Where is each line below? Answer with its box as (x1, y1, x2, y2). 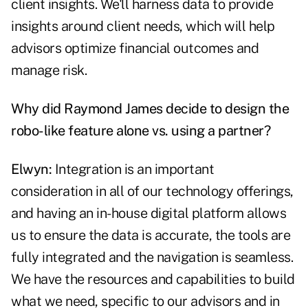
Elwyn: (11, 161, 52, 178)
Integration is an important (52, 161, 214, 178)
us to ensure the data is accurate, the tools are (11, 227, 290, 244)
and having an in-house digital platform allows (11, 205, 286, 222)
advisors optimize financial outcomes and (11, 40, 258, 57)
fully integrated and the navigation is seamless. (11, 249, 293, 266)
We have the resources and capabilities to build (11, 271, 295, 288)
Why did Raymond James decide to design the (11, 100, 289, 118)
